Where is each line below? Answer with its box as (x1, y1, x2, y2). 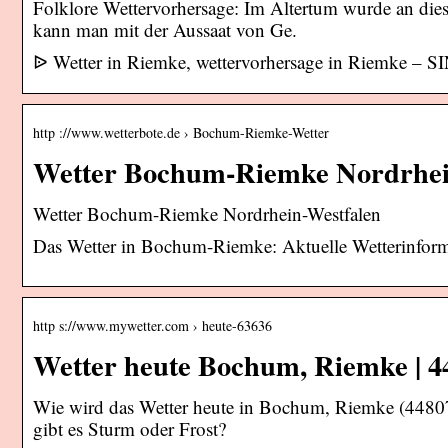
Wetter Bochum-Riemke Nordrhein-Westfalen (33, 200, 381, 226)
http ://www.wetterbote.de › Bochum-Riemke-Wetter (33, 122, 329, 142)
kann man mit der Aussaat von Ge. (33, 16, 297, 42)
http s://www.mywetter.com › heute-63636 (33, 315, 272, 335)
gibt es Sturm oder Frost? (33, 415, 226, 441)
